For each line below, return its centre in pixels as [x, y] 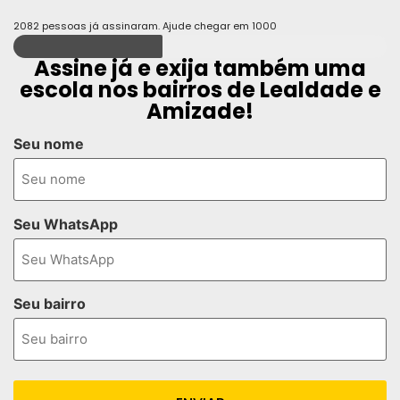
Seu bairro [50, 304]
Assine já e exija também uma [200, 68]
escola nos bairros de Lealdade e [200, 89]
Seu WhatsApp [66, 224]
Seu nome [49, 143]
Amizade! [200, 111]
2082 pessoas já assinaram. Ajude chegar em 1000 [145, 25]
